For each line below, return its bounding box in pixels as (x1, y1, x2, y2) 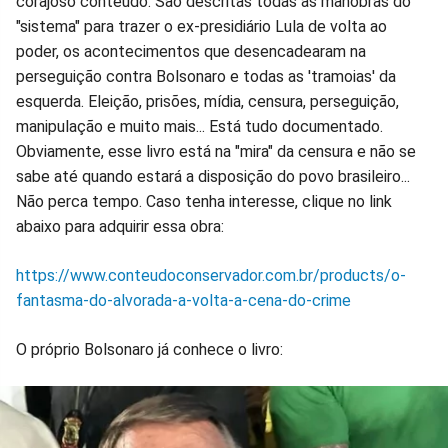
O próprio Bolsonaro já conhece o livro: (16, 340, 283, 360)
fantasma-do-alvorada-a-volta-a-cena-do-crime (16, 291, 351, 311)
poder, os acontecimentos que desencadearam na (16, 42, 366, 62)
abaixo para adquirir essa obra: (16, 217, 224, 237)
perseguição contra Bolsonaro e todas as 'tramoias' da (16, 67, 396, 87)
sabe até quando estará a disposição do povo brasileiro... (16, 167, 410, 187)
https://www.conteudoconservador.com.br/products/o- (16, 266, 406, 286)
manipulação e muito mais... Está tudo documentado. (16, 117, 383, 137)
